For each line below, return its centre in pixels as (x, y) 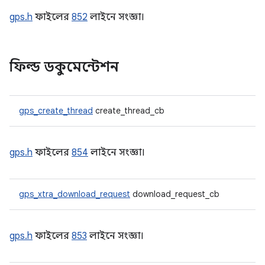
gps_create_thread (56, 111)
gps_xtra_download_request (75, 194)
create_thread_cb (129, 111)
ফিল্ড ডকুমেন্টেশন (64, 67)
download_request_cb (175, 194)
